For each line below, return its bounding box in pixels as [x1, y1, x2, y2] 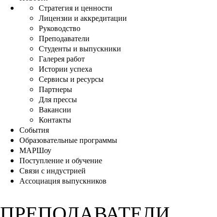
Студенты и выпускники [39, 43, 121, 53]
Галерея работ [39, 53, 85, 63]
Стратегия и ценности [39, 2, 112, 13]
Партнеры [39, 83, 72, 94]
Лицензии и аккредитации [39, 12, 127, 23]
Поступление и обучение [19, 155, 102, 165]
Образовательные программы [19, 134, 117, 145]
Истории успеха [39, 63, 92, 74]
